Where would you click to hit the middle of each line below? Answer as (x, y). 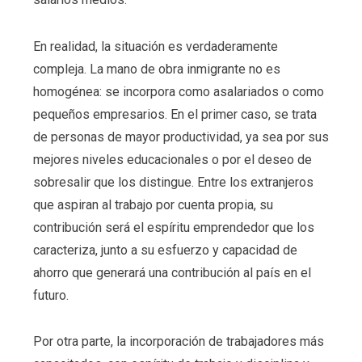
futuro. (51, 295)
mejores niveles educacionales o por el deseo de (172, 159)
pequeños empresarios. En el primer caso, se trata (175, 114)
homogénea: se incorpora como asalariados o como (178, 91)
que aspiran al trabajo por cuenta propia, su (153, 204)
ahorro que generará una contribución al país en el (172, 272)
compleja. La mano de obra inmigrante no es (156, 69)
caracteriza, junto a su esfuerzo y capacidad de (165, 250)
